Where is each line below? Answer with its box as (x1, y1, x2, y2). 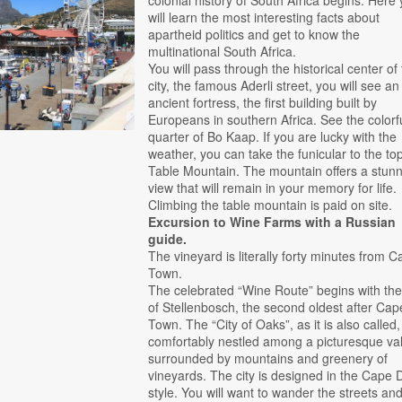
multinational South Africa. (148, 42, 297, 61)
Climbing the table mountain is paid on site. (148, 196, 393, 214)
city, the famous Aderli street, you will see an (148, 76, 400, 95)
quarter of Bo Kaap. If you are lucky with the (148, 127, 398, 146)
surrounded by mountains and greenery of (148, 349, 389, 368)
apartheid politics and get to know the (148, 25, 361, 44)
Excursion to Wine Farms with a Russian (148, 213, 397, 232)
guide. (148, 230, 188, 249)
